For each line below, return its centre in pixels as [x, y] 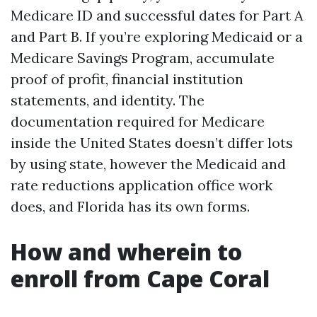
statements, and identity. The [108, 100]
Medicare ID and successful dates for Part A [157, 15]
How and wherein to [126, 252]
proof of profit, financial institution [127, 79]
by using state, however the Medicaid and [148, 164]
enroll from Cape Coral [140, 278]
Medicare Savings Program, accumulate [143, 58]
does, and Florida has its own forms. [130, 206]
